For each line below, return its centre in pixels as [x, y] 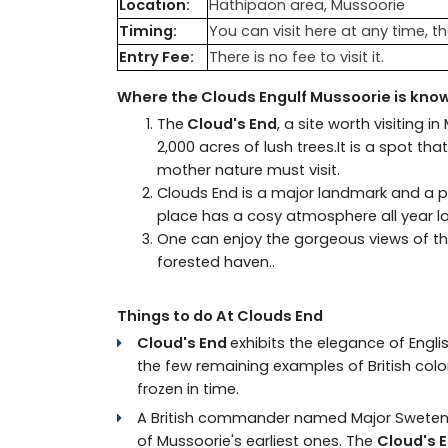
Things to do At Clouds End [220, 315]
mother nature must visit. [248, 169]
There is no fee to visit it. [296, 56]
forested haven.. [216, 261]
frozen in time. [188, 388]
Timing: [148, 30]
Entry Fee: [156, 56]
